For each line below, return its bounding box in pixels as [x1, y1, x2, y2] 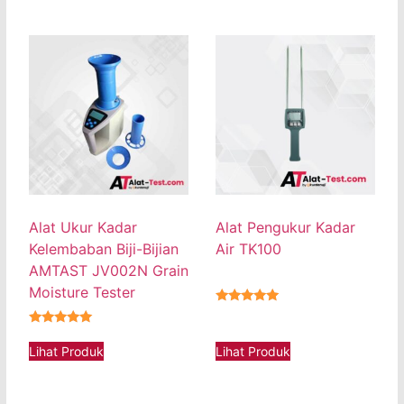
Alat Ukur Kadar [29, 218, 137, 237]
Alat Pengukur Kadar [216, 218, 355, 237]
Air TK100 [216, 240, 281, 259]
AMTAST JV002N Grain [29, 262, 188, 280]
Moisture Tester [29, 283, 135, 302]
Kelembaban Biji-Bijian [29, 240, 179, 259]
